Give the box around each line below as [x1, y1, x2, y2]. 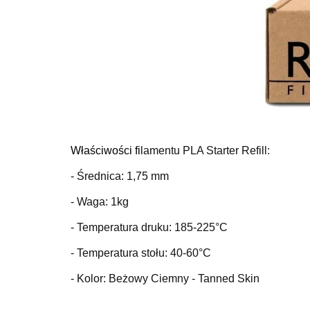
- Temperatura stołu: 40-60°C [71, 247, 211, 259]
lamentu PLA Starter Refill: [140, 145, 270, 156]
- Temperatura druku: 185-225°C [71, 221, 228, 233]
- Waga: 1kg [71, 196, 129, 208]
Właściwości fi [71, 145, 140, 156]
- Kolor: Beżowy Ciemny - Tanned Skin [71, 273, 259, 284]
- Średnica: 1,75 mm [71, 170, 169, 182]
